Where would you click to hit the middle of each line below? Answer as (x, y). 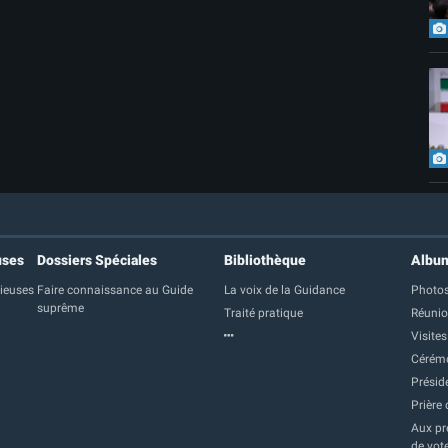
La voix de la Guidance (284, 289)
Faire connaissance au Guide (115, 289)
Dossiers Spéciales (97, 259)
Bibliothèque (264, 259)
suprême (61, 307)
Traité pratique (263, 312)
